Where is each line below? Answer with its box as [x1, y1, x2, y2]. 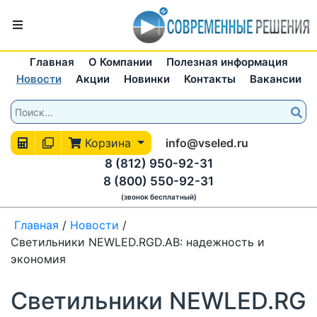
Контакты [183, 72, 236, 86]
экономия [11, 251, 66, 266]
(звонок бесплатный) [120, 192, 197, 201]
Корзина [85, 136, 131, 150]
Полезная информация [166, 55, 288, 69]
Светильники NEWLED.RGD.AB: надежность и [11, 234, 265, 249]
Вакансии [249, 72, 301, 86]
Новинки [123, 72, 170, 86]
